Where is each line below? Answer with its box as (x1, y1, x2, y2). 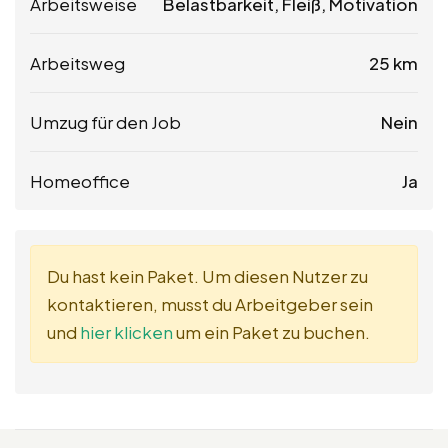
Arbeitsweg (30, 52, 125, 75)
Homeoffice (30, 170, 130, 193)
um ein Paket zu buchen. (173, 321, 370, 344)
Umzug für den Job (30, 111, 181, 134)
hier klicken (80, 321, 173, 344)
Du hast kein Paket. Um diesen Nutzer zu (47, 265, 368, 288)
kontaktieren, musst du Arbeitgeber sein (47, 293, 373, 316)
